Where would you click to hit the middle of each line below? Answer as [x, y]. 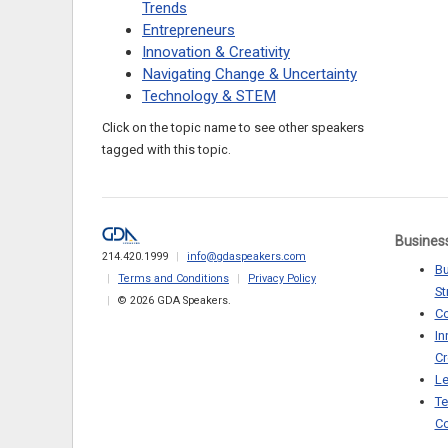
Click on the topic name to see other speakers [233, 128]
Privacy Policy [282, 278]
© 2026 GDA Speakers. [174, 300]
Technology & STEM [209, 96]
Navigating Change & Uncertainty [249, 74]
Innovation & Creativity [216, 52]
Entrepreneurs [188, 30]
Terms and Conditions [173, 278]
